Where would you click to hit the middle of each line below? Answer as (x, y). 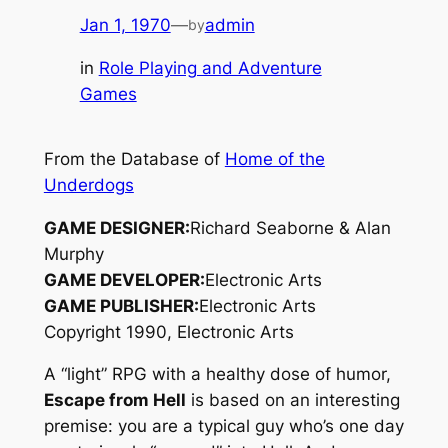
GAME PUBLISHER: (121, 305)
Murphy (73, 253)
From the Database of (134, 158)
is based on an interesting (292, 400)
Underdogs (88, 184)
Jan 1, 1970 (125, 24)
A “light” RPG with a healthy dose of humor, (217, 374)
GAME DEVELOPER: (124, 279)
